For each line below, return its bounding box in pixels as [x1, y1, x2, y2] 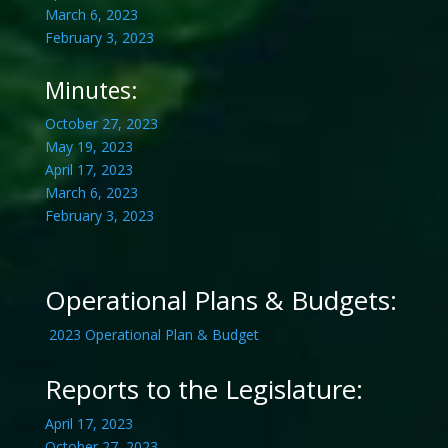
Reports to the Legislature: [44, 371, 363, 408]
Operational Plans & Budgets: [44, 282, 397, 319]
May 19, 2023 [44, 137, 133, 157]
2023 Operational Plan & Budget [48, 325, 259, 345]
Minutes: [44, 74, 138, 107]
